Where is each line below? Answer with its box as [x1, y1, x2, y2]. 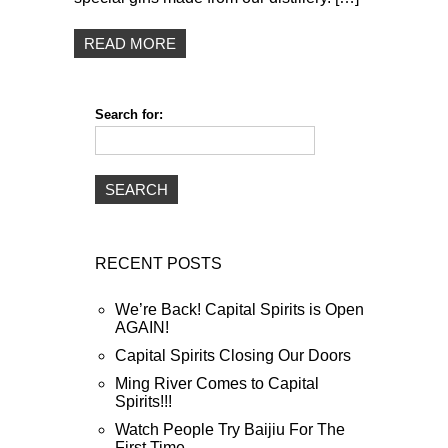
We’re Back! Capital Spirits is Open [115, 301, 364, 318]
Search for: [95, 107, 163, 122]
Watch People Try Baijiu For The [115, 421, 345, 438]
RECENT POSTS [95, 255, 222, 272]
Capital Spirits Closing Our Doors [115, 347, 351, 364]
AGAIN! [115, 319, 169, 336]
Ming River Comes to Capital [115, 375, 319, 392]
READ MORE [84, 35, 176, 52]
